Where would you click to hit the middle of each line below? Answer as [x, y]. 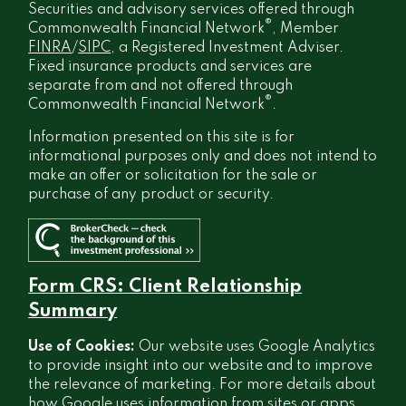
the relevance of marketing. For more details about [203, 386]
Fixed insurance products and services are [170, 67]
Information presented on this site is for [162, 137]
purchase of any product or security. [151, 194]
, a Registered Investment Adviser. [227, 48]
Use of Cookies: [84, 348]
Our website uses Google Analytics [257, 348]
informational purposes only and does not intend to [203, 156]
